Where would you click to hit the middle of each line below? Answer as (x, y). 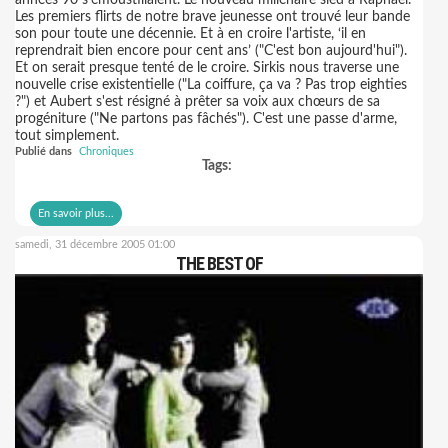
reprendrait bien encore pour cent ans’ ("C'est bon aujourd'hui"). (211, 51)
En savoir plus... (76, 213)
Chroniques (106, 151)
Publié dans (43, 151)
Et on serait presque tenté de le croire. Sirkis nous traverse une (207, 68)
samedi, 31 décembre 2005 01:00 (95, 244)
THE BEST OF (219, 263)
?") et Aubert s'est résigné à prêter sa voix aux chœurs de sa (197, 102)
